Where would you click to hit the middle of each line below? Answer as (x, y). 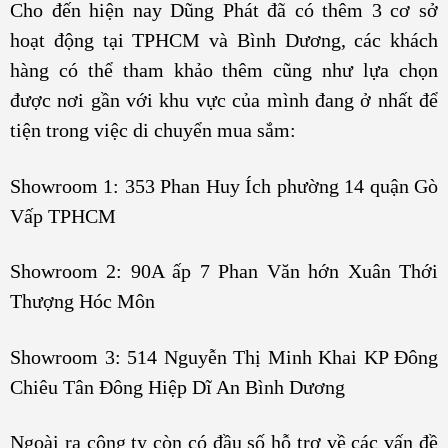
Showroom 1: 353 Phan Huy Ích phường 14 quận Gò (224, 185)
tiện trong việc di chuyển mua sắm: (153, 130)
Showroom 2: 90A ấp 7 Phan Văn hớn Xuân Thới (224, 271)
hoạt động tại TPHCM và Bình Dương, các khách (224, 40)
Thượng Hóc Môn (82, 301)
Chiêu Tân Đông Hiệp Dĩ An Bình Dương (177, 386)
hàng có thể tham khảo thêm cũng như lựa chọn (224, 70)
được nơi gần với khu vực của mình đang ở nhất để (224, 100)
